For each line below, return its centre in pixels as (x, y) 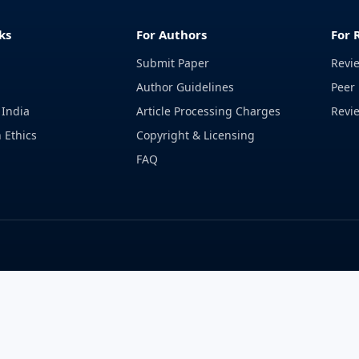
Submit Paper (173, 63)
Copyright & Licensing (196, 135)
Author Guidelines (186, 87)
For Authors (172, 34)
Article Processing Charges (209, 111)
